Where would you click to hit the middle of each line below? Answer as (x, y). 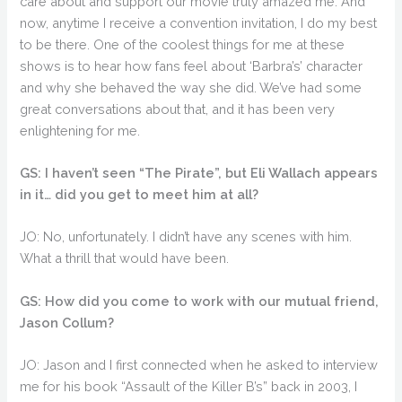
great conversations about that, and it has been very (178, 109)
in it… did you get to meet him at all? (140, 195)
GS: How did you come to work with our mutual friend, (200, 301)
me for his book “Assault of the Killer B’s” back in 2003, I (189, 387)
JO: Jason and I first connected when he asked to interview (199, 365)
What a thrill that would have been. (125, 258)
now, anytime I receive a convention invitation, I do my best (199, 22)
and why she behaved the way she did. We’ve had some (191, 87)
